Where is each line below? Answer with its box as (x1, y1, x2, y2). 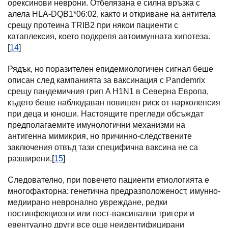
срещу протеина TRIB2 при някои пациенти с (8, 21, 178, 30)
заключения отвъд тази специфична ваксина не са (8, 143, 198, 152)
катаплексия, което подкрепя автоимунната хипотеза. (8, 32, 210, 41)
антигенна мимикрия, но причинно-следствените (8, 132, 192, 140)
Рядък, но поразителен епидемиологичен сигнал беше (8, 65, 213, 73)
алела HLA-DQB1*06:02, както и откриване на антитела (8, 10, 216, 18)
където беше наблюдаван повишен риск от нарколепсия (8, 98, 220, 107)
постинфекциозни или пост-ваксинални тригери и (8, 209, 194, 218)
